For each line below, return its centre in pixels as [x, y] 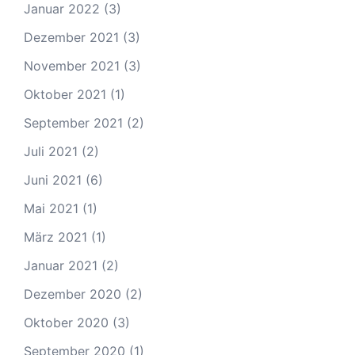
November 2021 [72, 66]
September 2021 [73, 123]
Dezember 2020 [73, 294]
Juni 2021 [53, 180]
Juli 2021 [51, 151]
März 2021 [55, 237]
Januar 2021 [61, 265]
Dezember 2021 [71, 37]
